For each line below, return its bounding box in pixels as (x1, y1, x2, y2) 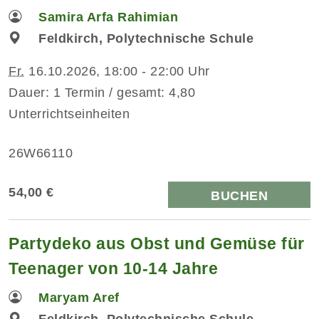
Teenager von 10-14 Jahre (9, 258, 218, 278)
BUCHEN (211, 188, 268, 203)
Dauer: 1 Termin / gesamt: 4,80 (9, 85, 195, 100)
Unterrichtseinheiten (9, 106, 130, 121)
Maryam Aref (38, 290, 120, 305)
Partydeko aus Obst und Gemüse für (9, 234, 305, 253)
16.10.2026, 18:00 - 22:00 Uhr (24, 63, 210, 78)
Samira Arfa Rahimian (38, 9, 179, 24)
